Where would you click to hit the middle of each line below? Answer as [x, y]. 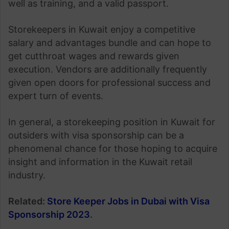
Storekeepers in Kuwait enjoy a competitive [102, 29]
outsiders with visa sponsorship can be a [96, 135]
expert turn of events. [56, 96]
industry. [28, 175]
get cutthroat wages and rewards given [94, 56]
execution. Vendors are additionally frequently [108, 69]
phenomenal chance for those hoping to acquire [113, 148]
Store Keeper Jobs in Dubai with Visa [128, 201]
